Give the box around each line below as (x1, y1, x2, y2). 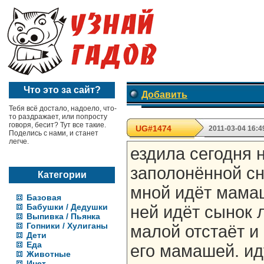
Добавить (141, 90, 187, 100)
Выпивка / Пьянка (27, 212, 100, 221)
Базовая (27, 193, 61, 202)
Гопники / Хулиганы (27, 221, 108, 230)
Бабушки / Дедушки (27, 202, 108, 212)
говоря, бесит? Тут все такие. (9, 121, 106, 129)
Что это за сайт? (23, 85, 101, 95)
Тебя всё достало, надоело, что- (9, 104, 117, 113)
